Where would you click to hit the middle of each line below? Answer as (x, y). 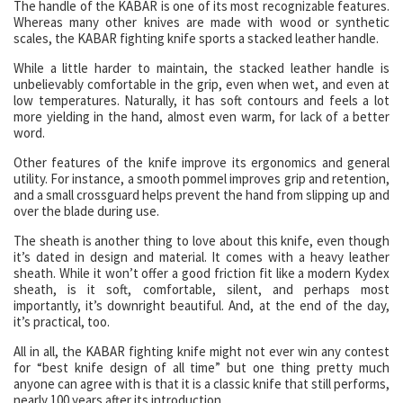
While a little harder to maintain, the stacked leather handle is (201, 68)
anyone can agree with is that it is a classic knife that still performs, (201, 384)
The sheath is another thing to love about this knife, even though (201, 241)
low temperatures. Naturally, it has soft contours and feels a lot (201, 100)
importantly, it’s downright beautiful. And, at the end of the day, (201, 305)
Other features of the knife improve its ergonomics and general (201, 162)
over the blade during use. (86, 211)
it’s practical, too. (62, 322)
